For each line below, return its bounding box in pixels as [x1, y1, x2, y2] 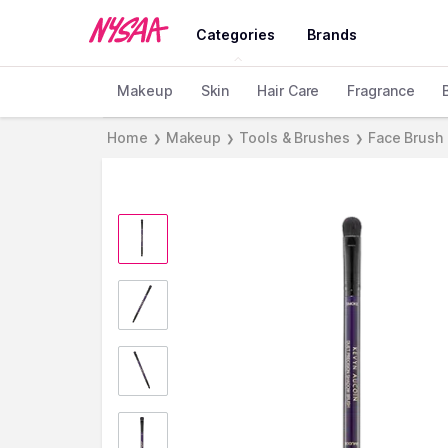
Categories [196, 26, 276, 43]
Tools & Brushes [239, 129, 350, 146]
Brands [307, 26, 358, 43]
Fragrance [347, 82, 415, 99]
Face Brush [367, 129, 443, 146]
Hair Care [257, 82, 320, 99]
